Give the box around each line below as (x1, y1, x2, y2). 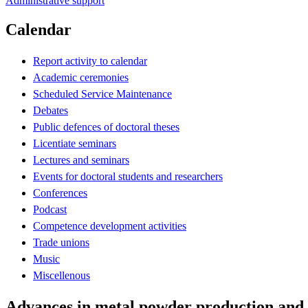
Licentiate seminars (33, 137, 116, 149)
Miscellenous (33, 269, 90, 281)
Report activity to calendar (33, 54, 147, 67)
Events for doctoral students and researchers (33, 170, 223, 182)
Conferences (33, 186, 87, 199)
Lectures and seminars (33, 153, 129, 166)
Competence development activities (33, 219, 186, 232)
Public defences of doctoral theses (33, 120, 179, 133)
